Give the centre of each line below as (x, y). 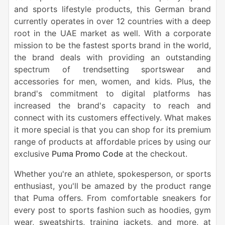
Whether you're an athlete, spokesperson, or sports (113, 174)
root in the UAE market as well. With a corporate (113, 33)
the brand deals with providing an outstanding (113, 57)
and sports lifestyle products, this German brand (113, 9)
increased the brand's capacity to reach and (113, 105)
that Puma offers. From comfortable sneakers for (113, 198)
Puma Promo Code (87, 153)
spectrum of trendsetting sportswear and (113, 69)
